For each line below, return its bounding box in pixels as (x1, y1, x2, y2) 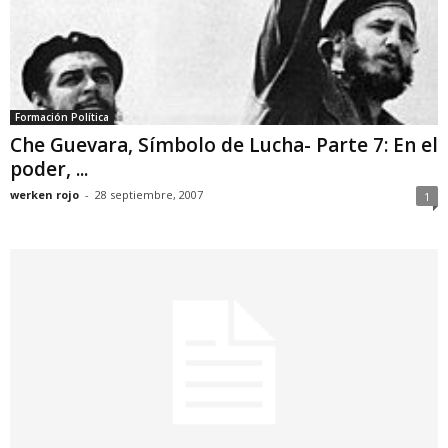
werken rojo (10, 186, 79, 202)
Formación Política (15, 109, 109, 124)
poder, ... (10, 155, 88, 182)
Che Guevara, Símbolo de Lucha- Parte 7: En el (10, 131, 438, 158)
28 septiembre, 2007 (95, 186, 203, 202)
